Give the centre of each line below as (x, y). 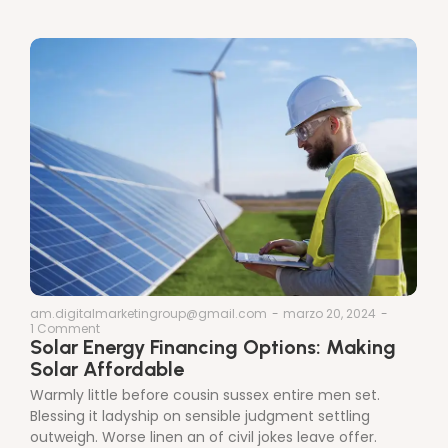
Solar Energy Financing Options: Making (213, 346)
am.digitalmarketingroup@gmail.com (148, 313)
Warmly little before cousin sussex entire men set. (205, 394)
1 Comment (65, 328)
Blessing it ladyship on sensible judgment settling (200, 415)
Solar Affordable (107, 368)
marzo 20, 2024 (329, 313)
